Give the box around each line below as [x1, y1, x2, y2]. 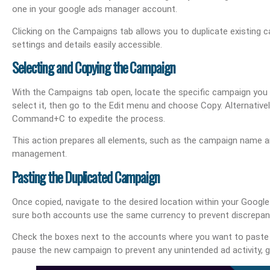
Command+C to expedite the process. [12, 113, 165, 124]
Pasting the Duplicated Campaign [12, 166, 160, 187]
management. [12, 148, 67, 160]
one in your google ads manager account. [12, 4, 177, 15]
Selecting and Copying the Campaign [12, 57, 175, 78]
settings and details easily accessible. [12, 39, 162, 50]
